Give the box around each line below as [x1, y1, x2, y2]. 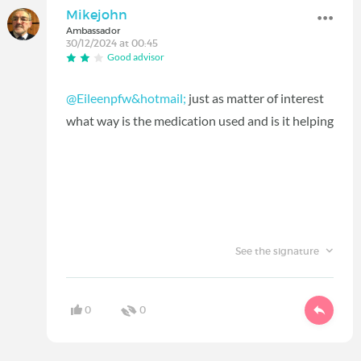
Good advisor [107, 51, 164, 64]
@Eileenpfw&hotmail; [66, 89, 186, 106]
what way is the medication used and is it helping [66, 112, 334, 128]
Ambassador [66, 25, 120, 37]
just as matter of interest [186, 89, 324, 106]
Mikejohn [66, 6, 127, 23]
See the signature [234, 244, 322, 257]
